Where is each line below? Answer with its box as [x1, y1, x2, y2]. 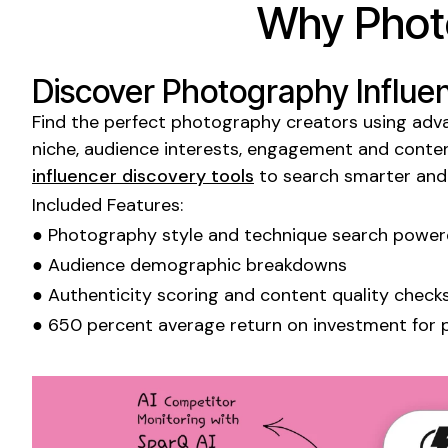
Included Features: [32, 192, 183, 217]
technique [244, 222, 327, 247]
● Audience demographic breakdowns [32, 252, 347, 277]
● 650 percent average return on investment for [32, 312, 441, 337]
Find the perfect [32, 109, 171, 134]
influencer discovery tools [32, 163, 254, 188]
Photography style [48, 222, 203, 247]
